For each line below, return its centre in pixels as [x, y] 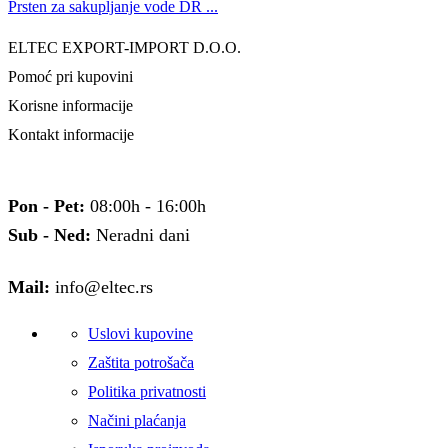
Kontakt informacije [71, 135]
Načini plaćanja [137, 421]
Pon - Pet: [46, 205]
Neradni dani [140, 234]
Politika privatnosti [147, 391]
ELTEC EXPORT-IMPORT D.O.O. [124, 47]
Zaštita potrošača [141, 362]
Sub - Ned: [49, 234]
